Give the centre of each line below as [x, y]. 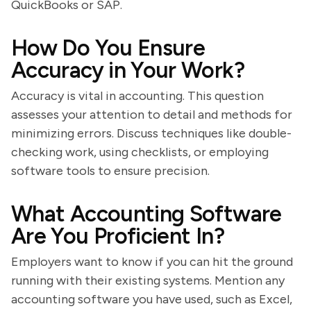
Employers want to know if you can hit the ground [152, 262]
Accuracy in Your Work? [128, 70]
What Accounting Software [146, 214]
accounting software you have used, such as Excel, [152, 299]
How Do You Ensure [108, 48]
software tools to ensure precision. [110, 171]
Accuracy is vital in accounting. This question [137, 96]
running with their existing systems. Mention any [148, 280]
